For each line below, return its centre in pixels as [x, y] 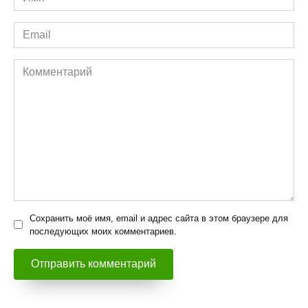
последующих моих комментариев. [103, 231]
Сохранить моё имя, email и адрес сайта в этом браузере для [159, 218]
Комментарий [48, 66]
